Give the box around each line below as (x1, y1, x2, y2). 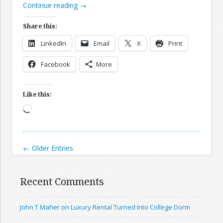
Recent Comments (20, 175, 104, 188)
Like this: (23, 90, 52, 99)
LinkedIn (41, 39, 66, 48)
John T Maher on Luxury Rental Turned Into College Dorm (20, 203, 190, 212)
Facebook (41, 60, 70, 69)
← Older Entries (23, 143, 73, 153)
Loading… (31, 105, 63, 114)
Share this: (23, 22, 57, 30)
